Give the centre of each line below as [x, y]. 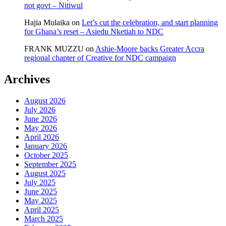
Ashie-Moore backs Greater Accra [150, 48]
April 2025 [42, 209]
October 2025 [46, 155]
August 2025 [45, 173]
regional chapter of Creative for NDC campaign [100, 58]
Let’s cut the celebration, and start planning [150, 22]
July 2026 [40, 109]
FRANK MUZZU [54, 48]
